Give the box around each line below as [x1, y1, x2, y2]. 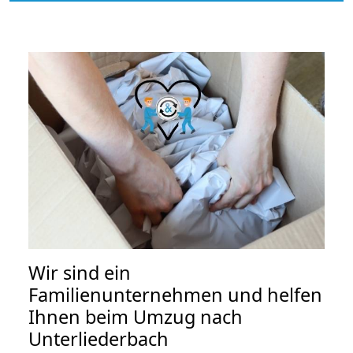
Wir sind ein [28, 260, 131, 286]
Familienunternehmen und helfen [28, 282, 322, 308]
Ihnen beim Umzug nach [28, 304, 243, 330]
